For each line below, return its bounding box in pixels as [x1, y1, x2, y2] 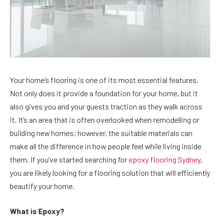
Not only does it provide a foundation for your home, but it [10, 88, 198, 98]
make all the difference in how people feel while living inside [10, 141, 201, 151]
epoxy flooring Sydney [129, 154, 200, 164]
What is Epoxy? [10, 206, 64, 216]
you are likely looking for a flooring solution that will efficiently [10, 167, 210, 177]
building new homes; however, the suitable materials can [10, 128, 192, 137]
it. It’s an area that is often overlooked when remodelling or [10, 114, 199, 124]
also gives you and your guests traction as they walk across [10, 101, 202, 111]
